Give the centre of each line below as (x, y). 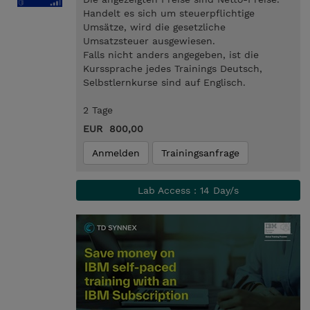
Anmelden (116, 153)
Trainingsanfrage (200, 153)
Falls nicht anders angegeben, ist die (171, 55)
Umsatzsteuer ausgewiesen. (149, 41)
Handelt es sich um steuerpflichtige (168, 13)
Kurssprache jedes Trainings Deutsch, (172, 69)
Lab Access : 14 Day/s (188, 190)
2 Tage (98, 110)
